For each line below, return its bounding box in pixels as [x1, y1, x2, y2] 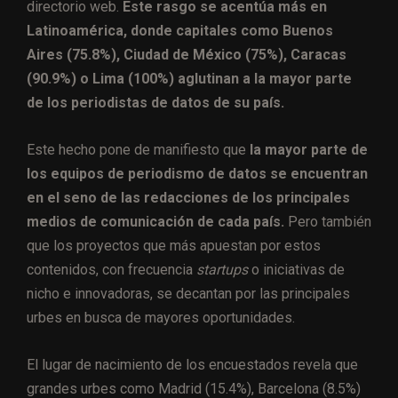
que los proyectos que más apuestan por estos [27, 237, 321, 255]
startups [196, 261, 251, 279]
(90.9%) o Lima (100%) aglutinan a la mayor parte [27, 70, 352, 88]
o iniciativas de [251, 261, 345, 279]
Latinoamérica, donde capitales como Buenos [27, 22, 333, 40]
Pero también [284, 213, 371, 231]
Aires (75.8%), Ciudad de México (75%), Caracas [27, 46, 346, 64]
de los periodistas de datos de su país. [27, 94, 284, 112]
